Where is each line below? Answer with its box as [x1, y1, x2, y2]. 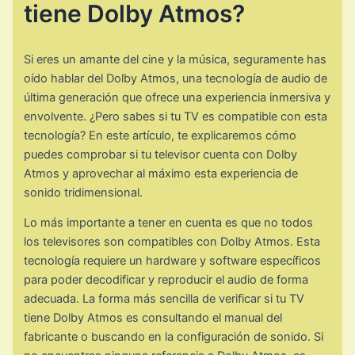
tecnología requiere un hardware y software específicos [24, 254, 322, 269]
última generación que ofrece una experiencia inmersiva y [24, 90, 331, 105]
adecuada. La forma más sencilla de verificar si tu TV [24, 292, 305, 307]
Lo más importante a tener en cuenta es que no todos [24, 216, 314, 231]
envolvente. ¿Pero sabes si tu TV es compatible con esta [24, 109, 328, 124]
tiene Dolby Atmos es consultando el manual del [24, 311, 283, 326]
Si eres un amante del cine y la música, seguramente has [24, 52, 327, 67]
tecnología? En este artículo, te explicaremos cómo [24, 128, 297, 143]
